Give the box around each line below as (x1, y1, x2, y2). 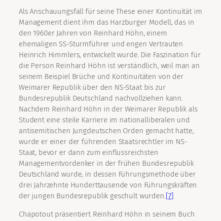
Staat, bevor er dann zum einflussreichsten (19, 148, 158, 157)
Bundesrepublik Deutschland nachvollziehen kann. (19, 94, 183, 103)
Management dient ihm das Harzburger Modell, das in (19, 18, 194, 27)
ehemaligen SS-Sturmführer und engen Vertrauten (19, 39, 184, 49)
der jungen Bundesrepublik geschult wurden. (19, 191, 166, 201)
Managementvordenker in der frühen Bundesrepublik (19, 159, 194, 168)
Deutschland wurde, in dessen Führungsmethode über (19, 170, 196, 179)
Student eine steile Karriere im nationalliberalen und (19, 115, 190, 125)
